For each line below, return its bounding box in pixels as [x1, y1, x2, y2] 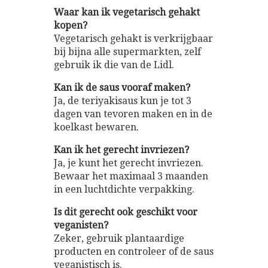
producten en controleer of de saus [54, 245, 214, 257]
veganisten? [54, 219, 108, 231]
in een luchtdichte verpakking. [54, 183, 194, 195]
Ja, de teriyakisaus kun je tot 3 [54, 95, 191, 106]
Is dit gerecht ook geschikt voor [54, 206, 197, 218]
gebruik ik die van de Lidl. [54, 59, 174, 71]
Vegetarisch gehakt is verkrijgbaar [54, 32, 213, 44]
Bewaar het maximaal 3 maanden [54, 170, 208, 182]
